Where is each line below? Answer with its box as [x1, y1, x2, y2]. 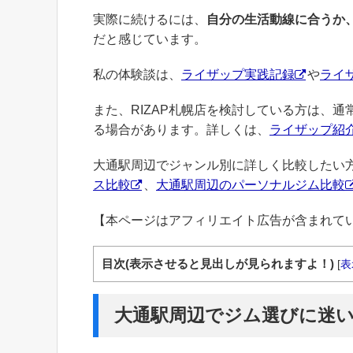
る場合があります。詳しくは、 [93, 123, 269, 137]
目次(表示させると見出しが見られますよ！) [102, 257, 334, 271]
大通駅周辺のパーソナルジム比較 [156, 178, 345, 192]
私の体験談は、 [93, 68, 181, 82]
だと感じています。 [93, 32, 206, 46]
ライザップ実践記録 [181, 68, 295, 82]
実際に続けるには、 [93, 13, 206, 27]
